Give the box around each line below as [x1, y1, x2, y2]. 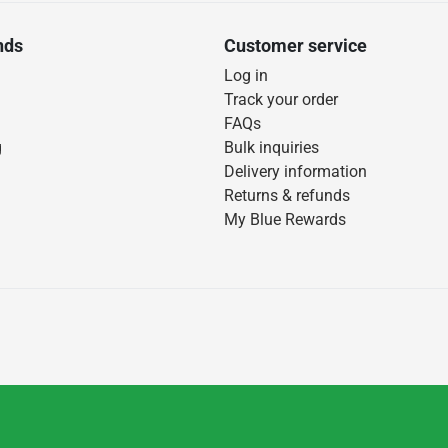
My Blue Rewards [224, 210, 346, 230]
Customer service [224, 35, 367, 57]
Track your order [224, 90, 338, 110]
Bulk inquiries [224, 138, 319, 158]
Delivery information [224, 162, 367, 182]
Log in [224, 66, 268, 86]
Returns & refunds [224, 186, 350, 206]
